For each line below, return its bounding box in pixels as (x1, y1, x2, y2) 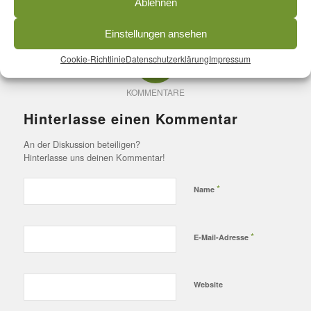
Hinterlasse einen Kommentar (23, 108, 238, 129)
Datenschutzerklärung (126, 53, 209, 65)
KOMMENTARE (126, 86, 185, 99)
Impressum (209, 53, 251, 65)
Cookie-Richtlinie (60, 53, 126, 65)
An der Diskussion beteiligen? (23, 137, 140, 151)
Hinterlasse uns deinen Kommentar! (23, 151, 165, 165)
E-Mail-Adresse (193, 232, 251, 243)
